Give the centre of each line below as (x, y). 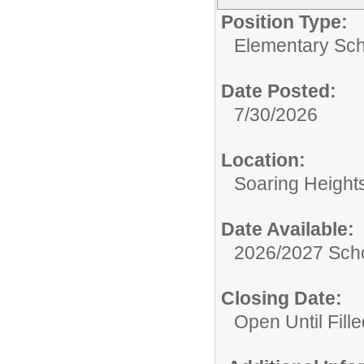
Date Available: (288, 230)
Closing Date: (282, 299)
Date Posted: (279, 91)
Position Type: (284, 22)
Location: (263, 160)
